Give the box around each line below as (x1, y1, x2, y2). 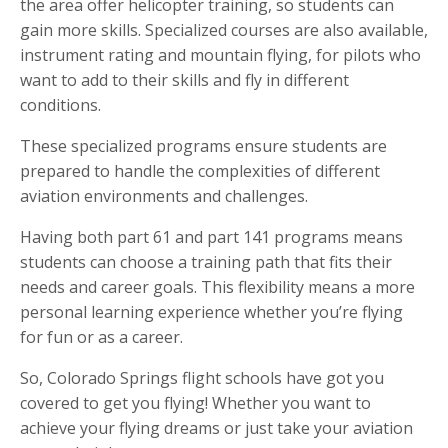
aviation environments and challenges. (20, 185, 308, 208)
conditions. (20, 94, 101, 117)
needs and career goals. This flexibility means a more (20, 276, 415, 299)
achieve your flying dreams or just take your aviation (20, 417, 413, 440)
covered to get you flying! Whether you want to (20, 392, 371, 415)
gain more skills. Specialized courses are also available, (20, 19, 428, 42)
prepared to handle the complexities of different (20, 160, 380, 183)
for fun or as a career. (20, 326, 183, 349)
